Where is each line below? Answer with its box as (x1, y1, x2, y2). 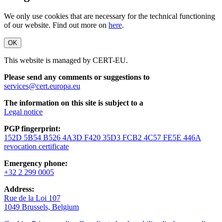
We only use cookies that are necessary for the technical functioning (4, 12, 215, 21)
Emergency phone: (4, 159, 67, 168)
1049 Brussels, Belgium (4, 203, 79, 212)
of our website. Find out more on (4, 21, 109, 30)
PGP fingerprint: (4, 124, 60, 133)
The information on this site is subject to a (4, 99, 143, 108)
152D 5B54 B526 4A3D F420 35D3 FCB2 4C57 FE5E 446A (4, 133, 201, 142)
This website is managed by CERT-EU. (4, 56, 128, 65)
